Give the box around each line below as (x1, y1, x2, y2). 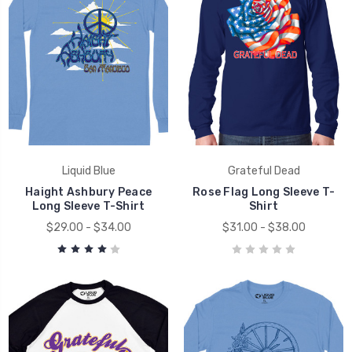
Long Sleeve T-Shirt (31, 199, 145, 213)
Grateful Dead (227, 163, 300, 178)
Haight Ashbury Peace (25, 185, 152, 199)
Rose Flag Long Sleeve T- (192, 185, 335, 199)
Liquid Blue (61, 163, 115, 178)
